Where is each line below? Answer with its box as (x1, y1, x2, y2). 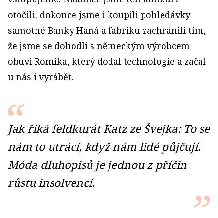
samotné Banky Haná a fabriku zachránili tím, (8, 24, 206, 36)
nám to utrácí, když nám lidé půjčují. (8, 139, 200, 154)
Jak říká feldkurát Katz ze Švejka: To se (8, 121, 210, 136)
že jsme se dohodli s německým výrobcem (8, 40, 190, 52)
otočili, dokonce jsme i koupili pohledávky (8, 9, 190, 20)
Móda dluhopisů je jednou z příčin (8, 157, 187, 172)
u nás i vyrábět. (8, 71, 73, 83)
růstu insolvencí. (8, 175, 95, 190)
